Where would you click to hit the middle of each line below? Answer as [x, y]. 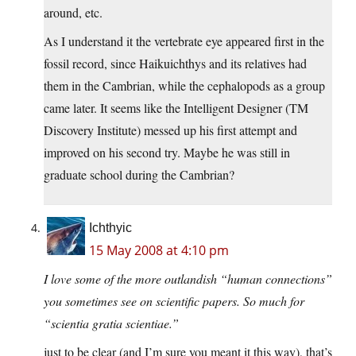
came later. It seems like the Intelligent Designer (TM [176, 108]
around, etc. [73, 13]
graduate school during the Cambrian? [139, 175]
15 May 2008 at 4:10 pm [159, 251]
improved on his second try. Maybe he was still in [167, 153]
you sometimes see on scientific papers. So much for [174, 301]
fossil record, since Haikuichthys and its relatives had [175, 64]
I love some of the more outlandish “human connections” [188, 279]
